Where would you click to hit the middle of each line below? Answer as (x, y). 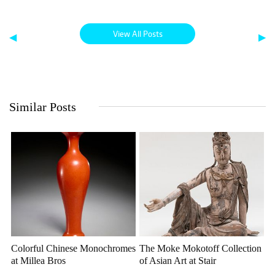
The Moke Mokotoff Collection (200, 249)
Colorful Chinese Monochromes (73, 249)
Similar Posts (43, 107)
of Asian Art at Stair (178, 261)
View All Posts (137, 34)
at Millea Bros (38, 261)
